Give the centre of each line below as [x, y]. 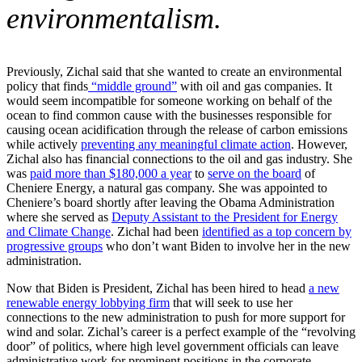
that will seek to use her [231, 302]
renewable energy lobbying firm [88, 302]
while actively [44, 144]
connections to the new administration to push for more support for [176, 317]
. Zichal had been [156, 231]
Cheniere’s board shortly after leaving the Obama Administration [170, 202]
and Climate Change [59, 231]
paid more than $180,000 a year [111, 173]
